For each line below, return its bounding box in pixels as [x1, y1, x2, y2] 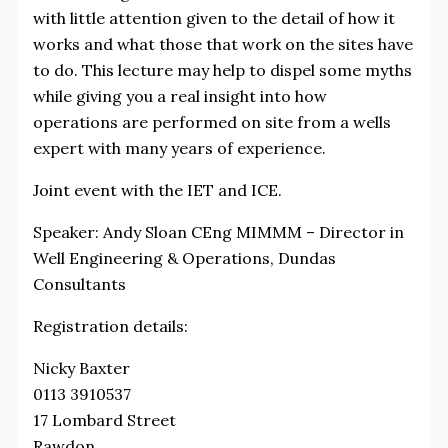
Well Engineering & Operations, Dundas [32, 247, 336, 268]
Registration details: [32, 315, 188, 336]
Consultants [32, 273, 126, 294]
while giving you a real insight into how [32, 85, 327, 106]
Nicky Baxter [32, 357, 130, 378]
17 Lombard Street [32, 409, 176, 430]
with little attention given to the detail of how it [32, 7, 395, 28]
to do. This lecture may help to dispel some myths [32, 59, 412, 80]
